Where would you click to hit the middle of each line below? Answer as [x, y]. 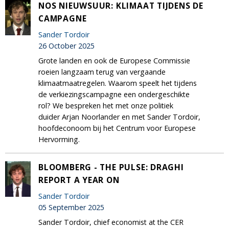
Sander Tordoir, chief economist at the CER [111, 222]
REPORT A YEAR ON [79, 180]
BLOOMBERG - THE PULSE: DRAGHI [111, 167]
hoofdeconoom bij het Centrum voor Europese [117, 128]
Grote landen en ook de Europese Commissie [114, 60]
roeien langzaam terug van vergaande [102, 72]
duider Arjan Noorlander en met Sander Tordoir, [119, 117]
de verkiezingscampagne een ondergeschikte [114, 94]
